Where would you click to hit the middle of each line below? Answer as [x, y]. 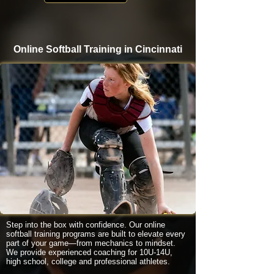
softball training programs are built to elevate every [96, 234]
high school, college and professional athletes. [88, 261]
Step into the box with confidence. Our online [86, 225]
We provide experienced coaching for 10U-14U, [89, 252]
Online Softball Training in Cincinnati [98, 49]
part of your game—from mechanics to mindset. [91, 243]
